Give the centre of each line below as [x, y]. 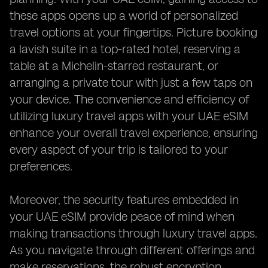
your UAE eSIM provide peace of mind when [122, 217]
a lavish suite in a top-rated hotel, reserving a [125, 49]
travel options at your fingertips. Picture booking [133, 32]
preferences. [41, 166]
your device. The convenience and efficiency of [129, 99]
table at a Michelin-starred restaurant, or [114, 66]
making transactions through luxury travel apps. [133, 233]
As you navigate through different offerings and [132, 250]
